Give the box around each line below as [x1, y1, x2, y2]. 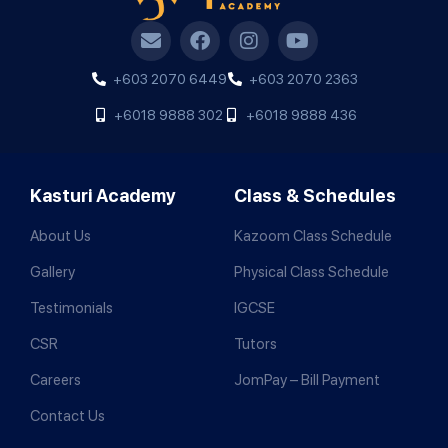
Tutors [234, 334, 277, 353]
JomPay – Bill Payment [234, 370, 380, 389]
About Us [30, 226, 91, 245]
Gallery [30, 262, 75, 281]
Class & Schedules [234, 184, 396, 206]
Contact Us [30, 406, 105, 425]
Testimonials [30, 298, 113, 317]
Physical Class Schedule [234, 262, 389, 281]
